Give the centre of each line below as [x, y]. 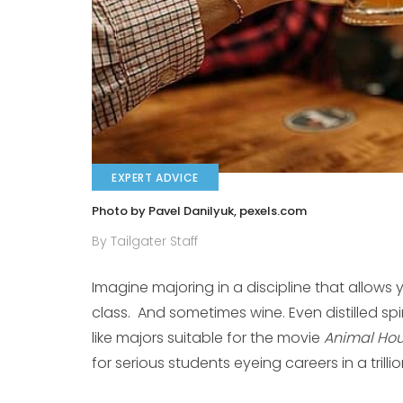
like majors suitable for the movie [208, 338]
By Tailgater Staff [145, 242]
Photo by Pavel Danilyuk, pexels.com [199, 211]
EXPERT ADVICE [155, 178]
